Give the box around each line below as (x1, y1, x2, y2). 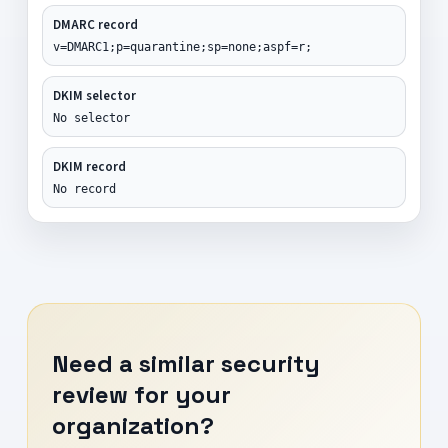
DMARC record (52, 15, 138, 34)
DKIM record (52, 157, 126, 176)
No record (52, 181, 116, 196)
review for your (51, 378, 231, 410)
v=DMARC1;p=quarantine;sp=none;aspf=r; (52, 39, 312, 54)
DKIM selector (52, 86, 136, 105)
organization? (51, 409, 214, 441)
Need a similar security (51, 347, 320, 379)
